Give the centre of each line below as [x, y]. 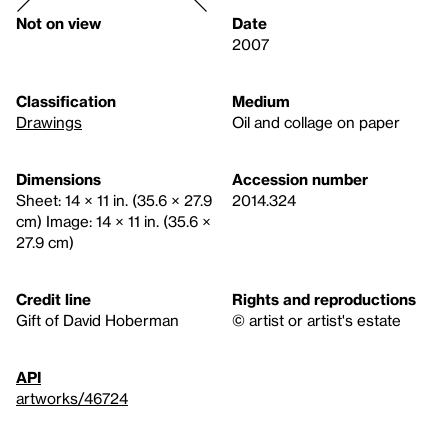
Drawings [49, 122]
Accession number [300, 179]
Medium [261, 101]
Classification [66, 101]
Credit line [53, 299]
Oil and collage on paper [316, 122]
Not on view [58, 23]
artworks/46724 [72, 398]
